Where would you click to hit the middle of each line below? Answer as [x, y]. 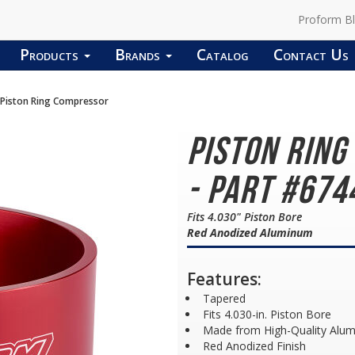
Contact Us [311, 54]
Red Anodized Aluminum [250, 233]
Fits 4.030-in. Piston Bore [267, 314]
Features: [224, 279]
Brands [139, 54]
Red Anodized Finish [254, 346]
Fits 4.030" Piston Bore [244, 217]
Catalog [223, 54]
